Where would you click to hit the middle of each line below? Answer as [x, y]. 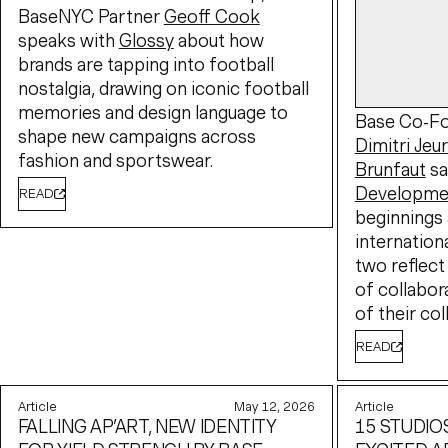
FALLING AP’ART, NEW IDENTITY [147, 426]
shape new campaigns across [136, 137]
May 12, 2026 [275, 406]
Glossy [146, 41]
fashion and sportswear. [115, 161]
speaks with [68, 41]
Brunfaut [390, 169]
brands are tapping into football [145, 65]
